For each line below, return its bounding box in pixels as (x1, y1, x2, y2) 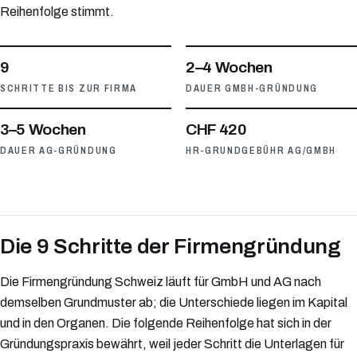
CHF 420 (186, 120, 247, 138)
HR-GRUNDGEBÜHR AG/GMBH (186, 144, 336, 156)
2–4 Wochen (186, 58, 273, 76)
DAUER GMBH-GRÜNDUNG (186, 82, 318, 94)
